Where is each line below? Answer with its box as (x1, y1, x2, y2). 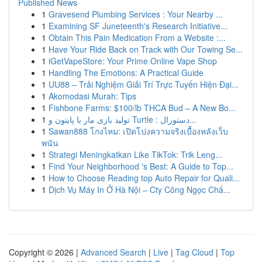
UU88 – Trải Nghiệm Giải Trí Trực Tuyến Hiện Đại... (49, 78, 239, 90)
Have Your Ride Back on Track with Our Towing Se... (49, 43, 243, 55)
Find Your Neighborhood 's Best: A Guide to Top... (49, 160, 233, 172)
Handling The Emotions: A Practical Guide (49, 67, 204, 78)
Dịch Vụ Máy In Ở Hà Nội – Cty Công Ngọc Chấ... (49, 184, 230, 195)
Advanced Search (81, 246, 146, 258)
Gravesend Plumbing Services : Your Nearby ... (49, 8, 223, 20)
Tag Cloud (175, 246, 213, 258)
